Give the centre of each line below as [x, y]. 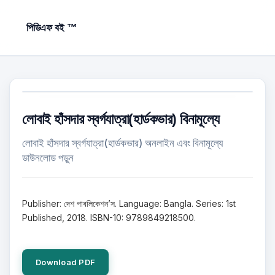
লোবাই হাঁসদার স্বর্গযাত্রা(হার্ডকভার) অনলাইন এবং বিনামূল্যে [122, 143]
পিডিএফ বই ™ [52, 28]
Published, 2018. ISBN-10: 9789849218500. [109, 218]
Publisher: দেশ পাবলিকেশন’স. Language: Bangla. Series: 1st [129, 203]
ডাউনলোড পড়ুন [48, 158]
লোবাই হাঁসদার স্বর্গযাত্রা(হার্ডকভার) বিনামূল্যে [121, 119]
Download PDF [66, 262]
